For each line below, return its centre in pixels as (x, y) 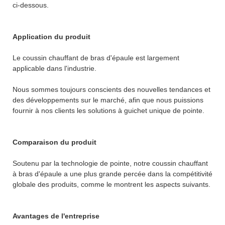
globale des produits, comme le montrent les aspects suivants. (111, 184)
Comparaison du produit (54, 142)
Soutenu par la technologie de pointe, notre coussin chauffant (110, 163)
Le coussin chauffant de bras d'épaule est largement (96, 58)
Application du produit (51, 36)
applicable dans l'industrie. (54, 68)
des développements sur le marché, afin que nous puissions (108, 100)
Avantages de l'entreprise (56, 216)
